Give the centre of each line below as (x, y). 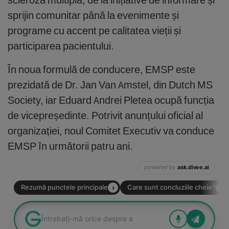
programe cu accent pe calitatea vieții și (94, 30)
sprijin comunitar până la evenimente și (93, 15)
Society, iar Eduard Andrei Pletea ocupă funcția (111, 100)
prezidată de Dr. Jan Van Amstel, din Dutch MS (110, 84)
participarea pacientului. (61, 45)
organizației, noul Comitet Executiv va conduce (111, 130)
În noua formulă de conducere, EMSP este (101, 69)
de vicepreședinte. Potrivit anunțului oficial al (105, 115)
